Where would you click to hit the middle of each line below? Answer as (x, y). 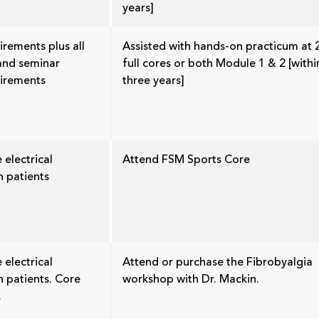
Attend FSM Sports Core (186, 160)
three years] (153, 81)
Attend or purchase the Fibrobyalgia (218, 262)
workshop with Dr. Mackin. (191, 279)
